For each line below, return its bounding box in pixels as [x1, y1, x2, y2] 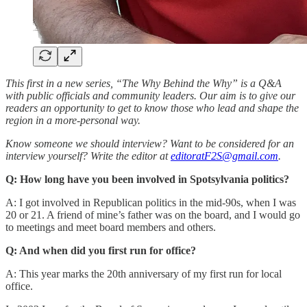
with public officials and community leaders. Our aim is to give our [5, 90, 295, 102]
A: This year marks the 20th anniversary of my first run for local [5, 268, 282, 280]
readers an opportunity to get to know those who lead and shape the [5, 102, 299, 114]
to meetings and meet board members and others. [5, 221, 216, 234]
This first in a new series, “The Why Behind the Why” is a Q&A [5, 77, 282, 90]
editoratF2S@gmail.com [171, 150, 278, 162]
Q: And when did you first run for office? [5, 245, 196, 257]
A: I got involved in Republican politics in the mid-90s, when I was [5, 197, 296, 209]
